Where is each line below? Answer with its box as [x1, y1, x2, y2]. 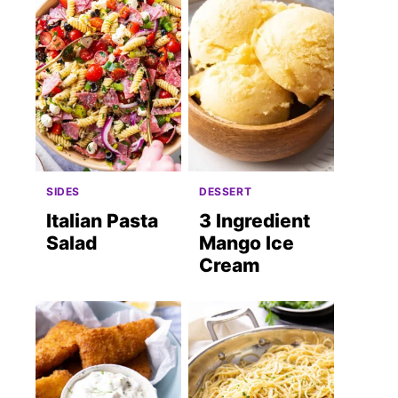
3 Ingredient [199, 209, 310, 232]
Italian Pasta [46, 209, 158, 232]
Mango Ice [199, 231, 294, 254]
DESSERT [199, 184, 252, 198]
